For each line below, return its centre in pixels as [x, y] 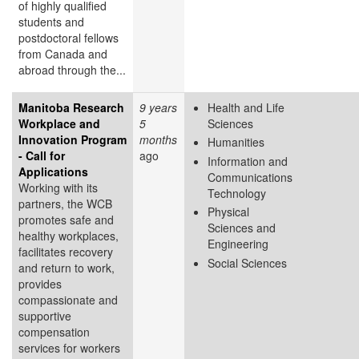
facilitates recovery [66, 251]
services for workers [69, 347]
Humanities [236, 142]
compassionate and [68, 299]
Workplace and [59, 123]
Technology [237, 193]
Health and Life [246, 107]
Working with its [58, 187]
